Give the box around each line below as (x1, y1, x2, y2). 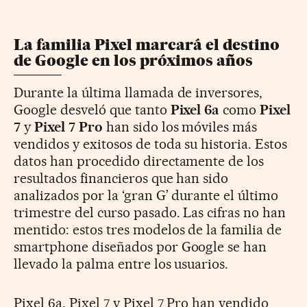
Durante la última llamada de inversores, (14, 84, 263, 101)
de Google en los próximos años (14, 51, 253, 70)
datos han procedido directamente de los (14, 152, 265, 169)
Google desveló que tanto (14, 101, 171, 118)
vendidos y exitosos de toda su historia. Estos (14, 135, 288, 152)
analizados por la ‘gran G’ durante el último (14, 186, 279, 204)
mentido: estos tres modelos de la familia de (14, 221, 282, 238)
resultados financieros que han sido (14, 169, 229, 186)
